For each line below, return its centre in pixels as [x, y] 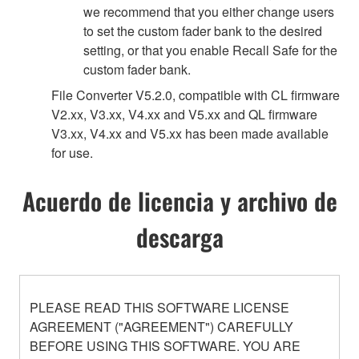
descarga [179, 236]
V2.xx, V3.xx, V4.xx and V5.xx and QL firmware [184, 114]
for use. [72, 152]
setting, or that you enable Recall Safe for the [210, 50]
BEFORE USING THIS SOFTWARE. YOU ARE [165, 345]
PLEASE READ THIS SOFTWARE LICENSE [159, 307]
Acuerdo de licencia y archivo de [179, 200]
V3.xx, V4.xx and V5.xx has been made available [190, 133]
